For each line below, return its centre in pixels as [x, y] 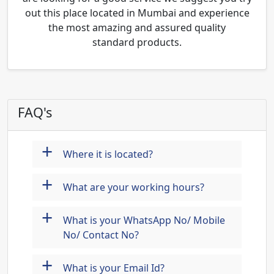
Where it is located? [108, 154]
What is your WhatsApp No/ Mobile [144, 220]
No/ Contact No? [101, 235]
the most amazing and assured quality [137, 28]
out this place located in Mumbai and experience [137, 13]
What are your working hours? [134, 187]
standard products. [137, 42]
